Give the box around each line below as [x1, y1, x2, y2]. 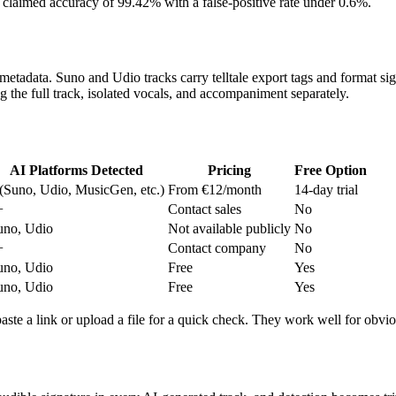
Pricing [208, 163, 251, 179]
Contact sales [168, 202, 241, 217]
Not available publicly [168, 221, 291, 237]
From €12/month [168, 182, 262, 198]
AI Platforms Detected [10, 163, 143, 179]
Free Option [294, 163, 367, 179]
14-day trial [294, 182, 358, 198]
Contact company [168, 240, 266, 256]
